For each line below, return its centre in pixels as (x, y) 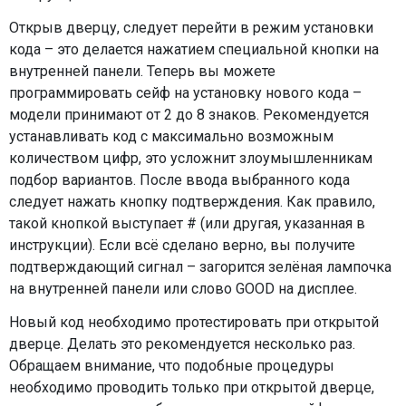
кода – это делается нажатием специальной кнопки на (194, 49)
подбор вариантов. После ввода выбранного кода (179, 179)
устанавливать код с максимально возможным (171, 136)
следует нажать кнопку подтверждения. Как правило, (192, 201)
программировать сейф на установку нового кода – (185, 92)
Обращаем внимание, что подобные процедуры (172, 365)
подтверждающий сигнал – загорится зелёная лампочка (200, 266)
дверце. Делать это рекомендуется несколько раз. (182, 343)
